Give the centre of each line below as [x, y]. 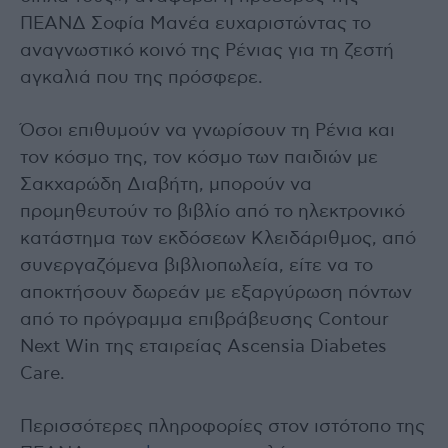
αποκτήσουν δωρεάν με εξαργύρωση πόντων [216, 293]
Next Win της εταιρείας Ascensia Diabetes [203, 347]
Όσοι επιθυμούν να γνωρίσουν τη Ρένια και [207, 131]
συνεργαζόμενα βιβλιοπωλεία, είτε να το [196, 266]
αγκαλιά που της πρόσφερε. [141, 78]
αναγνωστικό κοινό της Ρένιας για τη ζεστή [207, 51]
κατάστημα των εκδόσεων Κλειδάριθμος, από [218, 239]
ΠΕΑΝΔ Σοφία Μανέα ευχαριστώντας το [195, 24]
